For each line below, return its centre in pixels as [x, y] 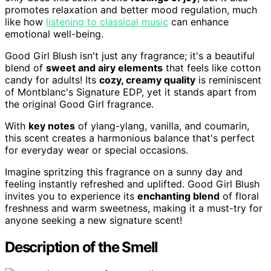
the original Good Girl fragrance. [79, 104]
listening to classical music [107, 21]
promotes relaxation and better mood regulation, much [131, 9]
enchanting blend [178, 196]
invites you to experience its [71, 196]
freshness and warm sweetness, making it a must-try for [134, 208]
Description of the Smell [82, 247]
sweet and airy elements [104, 67]
